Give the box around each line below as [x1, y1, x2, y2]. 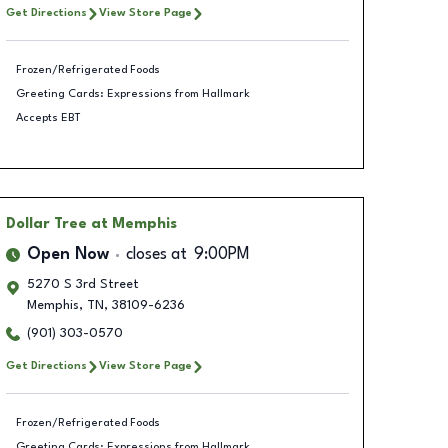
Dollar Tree [5, 217, 87, 231]
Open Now [26, 247, 109, 263]
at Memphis [90, 217, 177, 231]
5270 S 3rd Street [26, 278, 139, 291]
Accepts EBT [16, 111, 81, 124]
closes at [125, 247, 187, 263]
